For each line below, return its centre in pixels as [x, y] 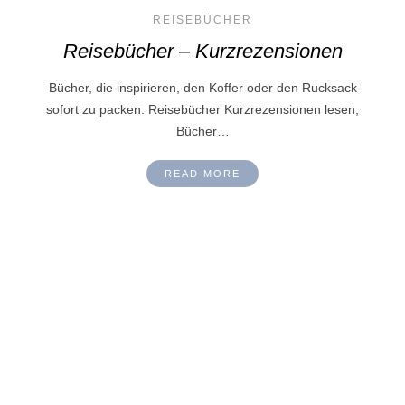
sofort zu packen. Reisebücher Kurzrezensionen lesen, [202, 110]
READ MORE [202, 174]
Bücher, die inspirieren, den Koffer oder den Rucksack [202, 88]
